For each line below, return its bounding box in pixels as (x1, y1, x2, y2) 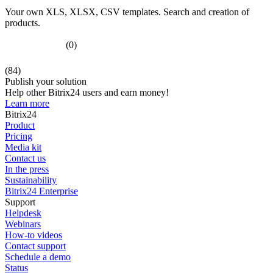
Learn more (5, 97, 49, 108)
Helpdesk (5, 207, 41, 218)
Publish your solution (5, 76, 87, 87)
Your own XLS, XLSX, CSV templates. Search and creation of (5, 6, 249, 17)
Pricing (5, 130, 32, 141)
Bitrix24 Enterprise (5, 185, 78, 196)
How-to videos (5, 229, 62, 240)
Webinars (5, 218, 41, 229)
